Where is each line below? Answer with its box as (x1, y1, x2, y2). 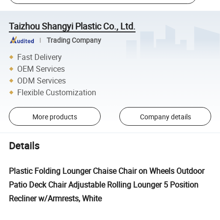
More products (32, 111, 77, 121)
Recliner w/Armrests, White (9, 192, 102, 204)
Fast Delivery (17, 51, 62, 62)
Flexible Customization (17, 86, 97, 98)
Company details (139, 111, 191, 121)
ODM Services (17, 75, 66, 86)
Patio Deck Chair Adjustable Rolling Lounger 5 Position (9, 179, 199, 190)
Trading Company (46, 35, 101, 45)
